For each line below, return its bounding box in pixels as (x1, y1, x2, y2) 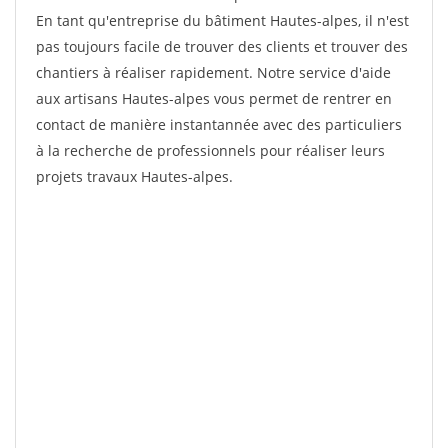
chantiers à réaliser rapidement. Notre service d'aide (36, 63, 391, 82)
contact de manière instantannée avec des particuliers (36, 115, 402, 134)
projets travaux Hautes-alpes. (36, 167, 233, 186)
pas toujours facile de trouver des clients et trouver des (36, 37, 408, 56)
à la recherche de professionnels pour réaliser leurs (36, 141, 385, 160)
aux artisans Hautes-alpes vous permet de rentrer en (36, 89, 392, 108)
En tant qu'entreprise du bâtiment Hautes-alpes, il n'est (36, 11, 409, 30)
